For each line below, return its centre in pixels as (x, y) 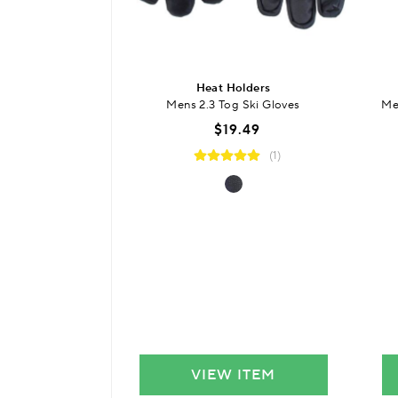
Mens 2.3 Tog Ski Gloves (233, 104)
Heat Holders (233, 88)
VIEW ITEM (233, 374)
